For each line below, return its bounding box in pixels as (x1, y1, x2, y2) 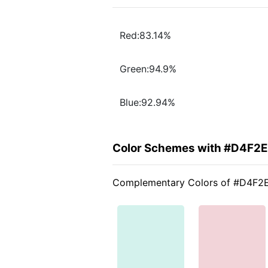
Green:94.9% (120, 63, 176, 75)
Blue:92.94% (120, 96, 175, 109)
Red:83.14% (120, 29, 171, 42)
